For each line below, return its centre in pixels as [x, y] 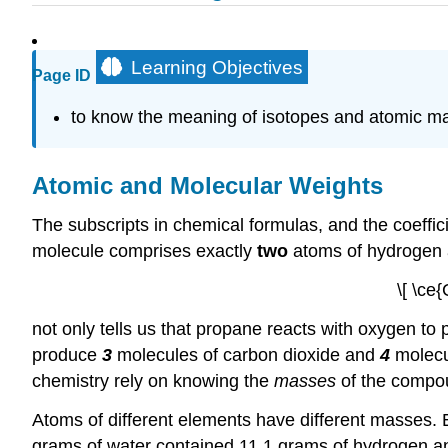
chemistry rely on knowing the [153, 380]
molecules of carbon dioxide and [246, 354]
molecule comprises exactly [144, 251]
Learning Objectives [217, 68]
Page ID [61, 76]
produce [67, 354]
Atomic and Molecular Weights [207, 185]
